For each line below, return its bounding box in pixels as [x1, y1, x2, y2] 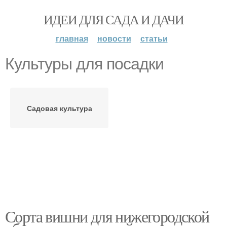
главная [55, 32, 88, 44]
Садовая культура [26, 103, 92, 113]
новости [97, 32, 131, 44]
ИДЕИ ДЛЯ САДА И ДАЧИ [43, 11, 184, 28]
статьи [140, 32, 168, 44]
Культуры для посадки [5, 55, 164, 73]
